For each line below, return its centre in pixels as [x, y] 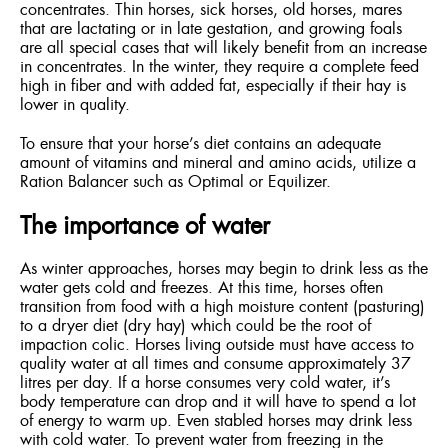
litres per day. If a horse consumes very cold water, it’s [205, 382]
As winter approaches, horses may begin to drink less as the [224, 268]
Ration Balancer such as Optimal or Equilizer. [175, 181]
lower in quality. [75, 104]
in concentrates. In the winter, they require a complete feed [219, 66]
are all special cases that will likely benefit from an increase [223, 47]
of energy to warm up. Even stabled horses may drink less [216, 420]
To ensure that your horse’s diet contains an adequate [200, 143]
